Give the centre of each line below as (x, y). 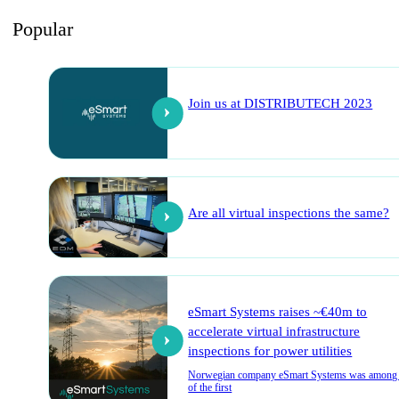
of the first (210, 387)
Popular (43, 28)
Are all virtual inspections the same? (289, 212)
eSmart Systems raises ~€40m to (278, 311)
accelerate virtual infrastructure (274, 331)
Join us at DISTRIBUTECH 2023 (281, 104)
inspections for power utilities (270, 350)
